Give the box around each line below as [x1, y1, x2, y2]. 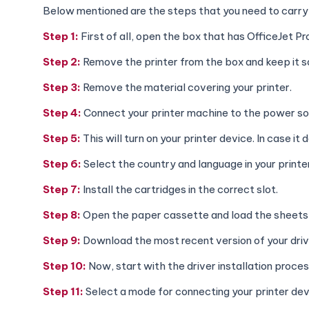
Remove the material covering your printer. [81, 80, 292, 94]
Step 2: [43, 54, 81, 68]
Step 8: [43, 208, 83, 221]
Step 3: [43, 80, 81, 94]
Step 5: [43, 131, 83, 145]
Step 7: [43, 182, 81, 196]
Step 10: [43, 259, 88, 272]
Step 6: [43, 157, 83, 170]
